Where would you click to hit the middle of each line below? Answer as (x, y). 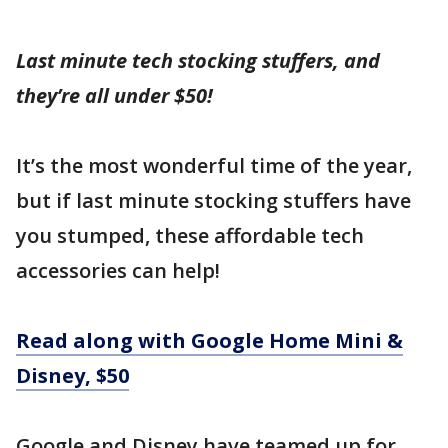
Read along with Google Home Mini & (209, 340)
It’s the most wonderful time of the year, (214, 165)
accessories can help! (118, 270)
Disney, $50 (72, 375)
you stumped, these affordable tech (190, 235)
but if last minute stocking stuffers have (213, 200)
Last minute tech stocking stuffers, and (198, 60)
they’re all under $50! (114, 95)
